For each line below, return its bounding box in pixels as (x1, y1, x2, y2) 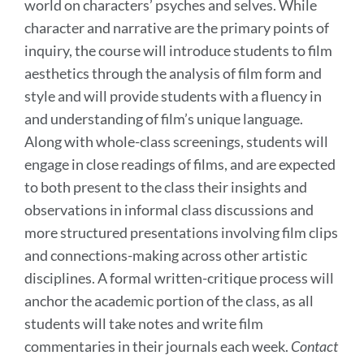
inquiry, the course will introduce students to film (24, 41, 332, 59)
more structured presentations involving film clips (24, 223, 338, 241)
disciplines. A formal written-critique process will (24, 268, 334, 287)
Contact (291, 336, 338, 355)
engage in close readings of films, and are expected (24, 154, 336, 173)
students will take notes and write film (24, 314, 263, 332)
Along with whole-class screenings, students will (24, 132, 328, 150)
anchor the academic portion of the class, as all (24, 291, 314, 310)
